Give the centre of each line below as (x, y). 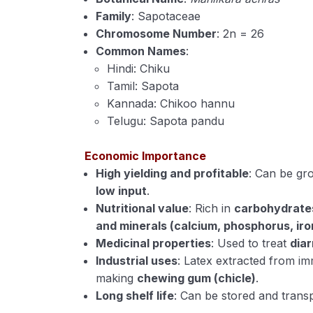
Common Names (141, 51)
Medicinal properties (154, 243)
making (117, 278)
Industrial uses (137, 261)
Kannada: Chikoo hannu (171, 103)
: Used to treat (251, 243)
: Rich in (212, 208)
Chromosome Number (156, 34)
